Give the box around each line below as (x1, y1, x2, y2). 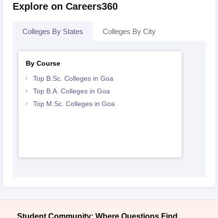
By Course (26, 59, 60, 67)
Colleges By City (102, 27, 156, 36)
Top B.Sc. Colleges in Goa (33, 74, 113, 82)
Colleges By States (22, 27, 83, 36)
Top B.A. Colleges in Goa (33, 87, 110, 95)
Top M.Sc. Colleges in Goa (33, 99, 115, 108)
